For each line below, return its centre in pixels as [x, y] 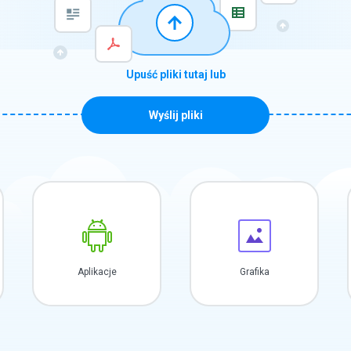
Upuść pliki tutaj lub [175, 74]
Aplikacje [97, 272]
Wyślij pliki [175, 115]
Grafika [254, 272]
